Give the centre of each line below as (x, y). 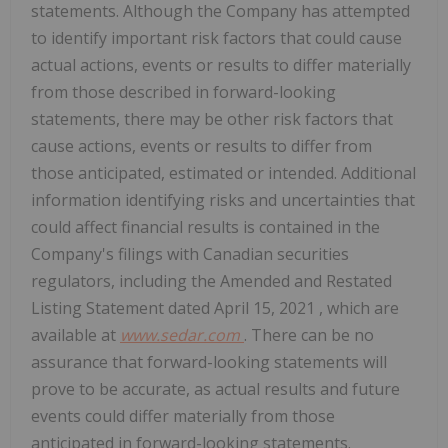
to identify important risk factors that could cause (216, 38)
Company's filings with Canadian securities (190, 254)
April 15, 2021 (266, 308)
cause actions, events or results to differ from (201, 146)
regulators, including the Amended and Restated (211, 281)
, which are (359, 308)
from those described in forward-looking (183, 92)
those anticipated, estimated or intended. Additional (223, 173)
